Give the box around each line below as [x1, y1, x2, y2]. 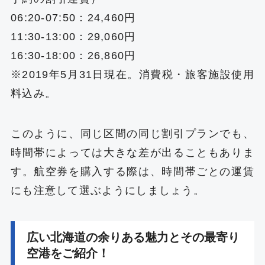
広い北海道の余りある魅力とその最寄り [26, 230, 240, 244]
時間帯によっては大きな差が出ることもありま [10, 147, 255, 159]
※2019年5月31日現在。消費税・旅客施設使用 [10, 69, 255, 81]
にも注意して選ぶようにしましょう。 [10, 185, 205, 197]
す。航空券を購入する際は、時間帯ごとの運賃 [10, 166, 255, 178]
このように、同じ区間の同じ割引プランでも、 [10, 128, 255, 140]
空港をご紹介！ [26, 246, 109, 260]
